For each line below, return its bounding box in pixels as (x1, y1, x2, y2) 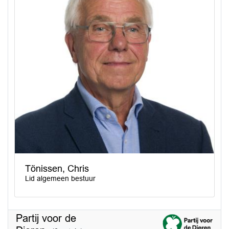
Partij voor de (16, 213, 76, 224)
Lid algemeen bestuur (25, 174, 96, 182)
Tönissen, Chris (25, 164, 89, 174)
